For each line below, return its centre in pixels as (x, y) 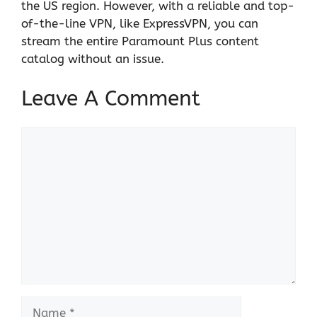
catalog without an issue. (93, 58)
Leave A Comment (111, 99)
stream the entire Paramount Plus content (140, 41)
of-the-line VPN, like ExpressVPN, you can (140, 23)
